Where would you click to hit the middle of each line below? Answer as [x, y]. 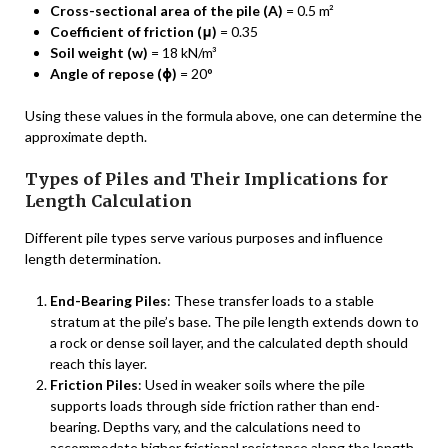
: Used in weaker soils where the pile [251, 385]
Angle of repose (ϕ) [113, 74]
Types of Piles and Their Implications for [206, 179]
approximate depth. [86, 137]
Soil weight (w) [99, 53]
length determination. [93, 259]
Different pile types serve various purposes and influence [204, 238]
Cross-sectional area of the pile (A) [166, 11]
